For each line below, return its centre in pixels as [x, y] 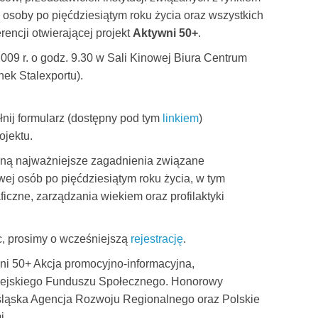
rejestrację [157, 239]
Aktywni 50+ [165, 33]
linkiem [181, 118]
